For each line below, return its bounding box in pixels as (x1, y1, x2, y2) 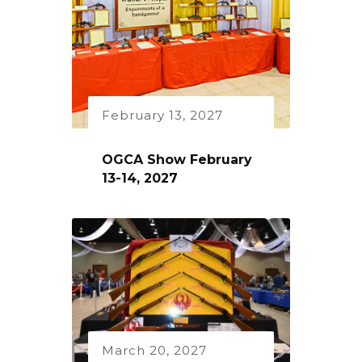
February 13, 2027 (102, 107, 223, 123)
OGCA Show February (102, 151, 252, 167)
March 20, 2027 (102, 342, 207, 358)
